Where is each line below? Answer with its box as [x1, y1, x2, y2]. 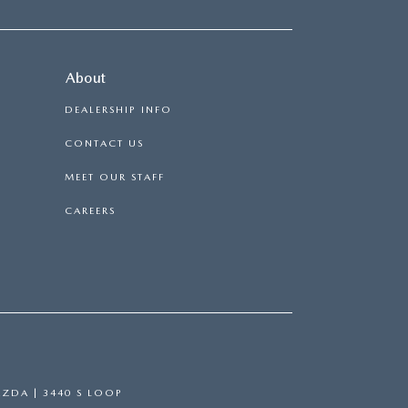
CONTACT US [65, 137, 144, 149]
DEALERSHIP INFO [65, 103, 172, 116]
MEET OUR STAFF [65, 170, 165, 183]
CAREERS [65, 204, 116, 217]
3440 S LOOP [38, 387, 123, 400]
